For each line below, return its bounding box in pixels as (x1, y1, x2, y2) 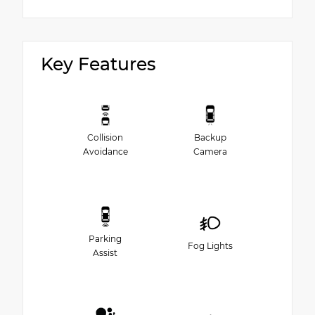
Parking (89, 233, 122, 245)
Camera (193, 146, 227, 157)
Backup (193, 132, 226, 143)
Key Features (41, 53, 156, 75)
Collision (87, 132, 123, 143)
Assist (93, 247, 117, 259)
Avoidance (82, 146, 128, 157)
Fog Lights (187, 240, 233, 252)
